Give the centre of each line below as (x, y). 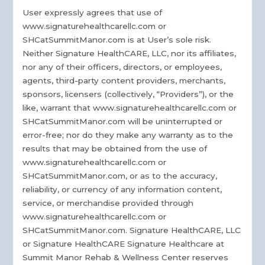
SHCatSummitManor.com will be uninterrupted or (123, 122)
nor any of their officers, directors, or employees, (122, 67)
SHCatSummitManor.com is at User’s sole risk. (117, 40)
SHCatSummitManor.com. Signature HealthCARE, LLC (132, 230)
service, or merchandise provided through (108, 203)
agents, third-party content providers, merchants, (124, 81)
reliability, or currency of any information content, (122, 190)
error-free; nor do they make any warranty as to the (128, 135)
